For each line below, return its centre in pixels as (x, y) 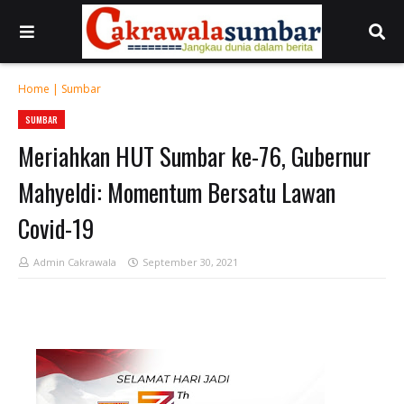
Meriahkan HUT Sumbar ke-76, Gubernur (194, 156)
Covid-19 (56, 228)
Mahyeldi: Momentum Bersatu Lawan (177, 192)
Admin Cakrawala (75, 262)
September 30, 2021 (190, 262)
